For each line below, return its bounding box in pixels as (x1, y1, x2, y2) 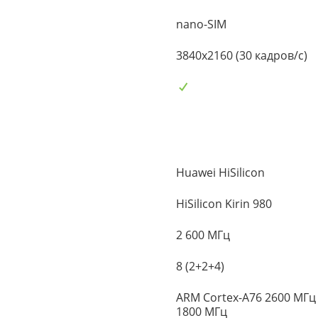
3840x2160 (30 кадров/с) (176, 47, 307, 63)
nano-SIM (176, 16, 226, 32)
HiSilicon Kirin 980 (176, 196, 272, 212)
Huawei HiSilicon (176, 165, 265, 181)
